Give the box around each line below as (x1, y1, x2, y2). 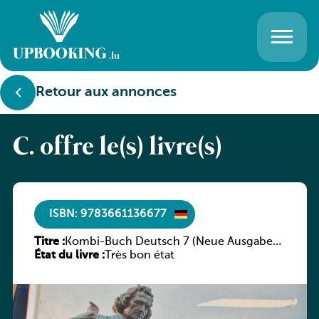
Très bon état (104, 250, 174, 261)
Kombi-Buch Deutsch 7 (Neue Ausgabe (64, 236, 273, 248)
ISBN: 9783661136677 (48, 208, 167, 220)
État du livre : (33, 250, 105, 261)
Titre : (33, 236, 65, 248)
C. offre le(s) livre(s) (12, 132, 222, 164)
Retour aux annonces (36, 85, 177, 100)
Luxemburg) (64, 250, 130, 261)
